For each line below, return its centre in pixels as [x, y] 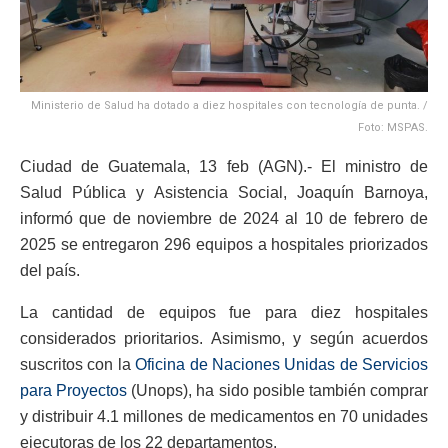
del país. [50, 270]
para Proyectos [74, 390]
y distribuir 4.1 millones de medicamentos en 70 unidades [224, 416]
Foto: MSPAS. [393, 127]
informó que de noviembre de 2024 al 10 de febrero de [224, 218]
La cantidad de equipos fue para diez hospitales [224, 312]
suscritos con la [78, 364]
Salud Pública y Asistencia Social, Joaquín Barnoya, [224, 192]
